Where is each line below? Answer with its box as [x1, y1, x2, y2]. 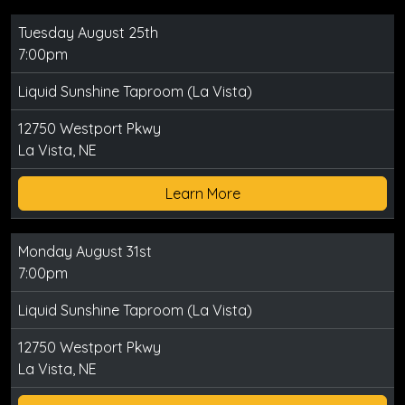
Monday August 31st [18, 242, 152, 260]
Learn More [165, 184, 240, 202]
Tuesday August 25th [18, 24, 158, 42]
